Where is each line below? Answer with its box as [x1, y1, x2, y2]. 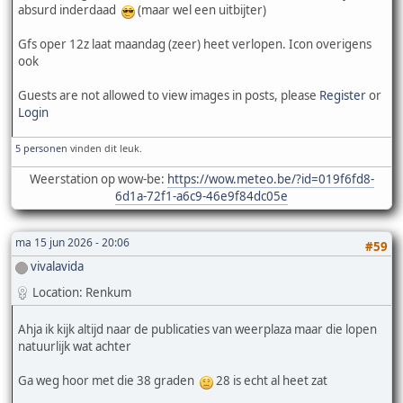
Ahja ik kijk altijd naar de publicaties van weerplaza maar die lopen [18, 321, 377, 337]
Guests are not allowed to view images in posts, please [18, 86, 319, 103]
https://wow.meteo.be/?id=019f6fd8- [166, 171, 374, 188]
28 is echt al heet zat [213, 372, 327, 389]
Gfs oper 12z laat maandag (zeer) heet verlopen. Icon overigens [18, 35, 372, 52]
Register [319, 86, 366, 103]
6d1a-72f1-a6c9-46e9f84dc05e [115, 188, 288, 205]
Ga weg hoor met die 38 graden [18, 372, 200, 389]
